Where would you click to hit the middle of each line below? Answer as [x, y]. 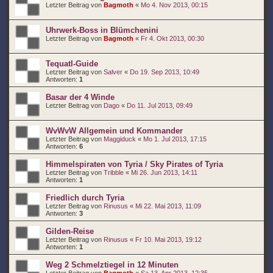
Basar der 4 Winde [80, 97]
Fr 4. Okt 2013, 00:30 [172, 38]
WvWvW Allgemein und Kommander [114, 131]
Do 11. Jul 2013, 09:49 [160, 105]
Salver [113, 72]
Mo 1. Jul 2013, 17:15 [175, 139]
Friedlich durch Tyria [85, 198]
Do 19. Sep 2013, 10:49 [165, 72]
